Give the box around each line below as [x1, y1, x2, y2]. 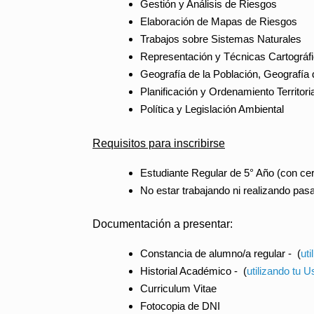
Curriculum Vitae [139, 282, 217, 294]
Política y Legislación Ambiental [139, 103, 284, 115]
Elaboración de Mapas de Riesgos [139, 15, 297, 27]
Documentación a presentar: [93, 218, 233, 230]
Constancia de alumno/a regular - [139, 247, 297, 259]
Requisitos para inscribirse [93, 137, 225, 149]
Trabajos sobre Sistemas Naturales [139, 33, 301, 45]
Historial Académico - [139, 265, 243, 277]
